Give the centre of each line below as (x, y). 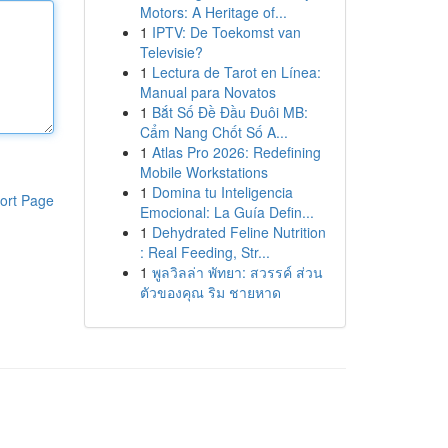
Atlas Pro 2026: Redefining (236, 152)
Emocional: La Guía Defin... (226, 212)
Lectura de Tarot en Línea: (236, 72)
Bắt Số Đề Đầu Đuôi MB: (229, 112)
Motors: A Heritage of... (213, 12)
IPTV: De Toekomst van (226, 32)
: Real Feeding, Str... (204, 252)
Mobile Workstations (203, 172)
